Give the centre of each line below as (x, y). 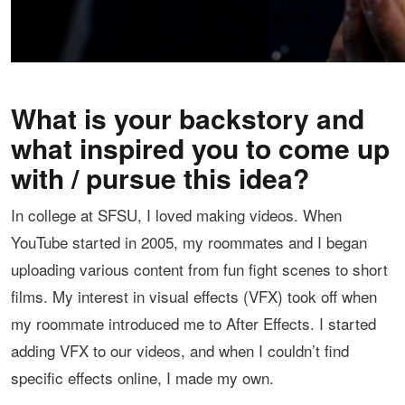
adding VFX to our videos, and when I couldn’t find (180, 351)
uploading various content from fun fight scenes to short (199, 269)
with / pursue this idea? (160, 178)
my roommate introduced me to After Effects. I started (193, 324)
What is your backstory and (188, 118)
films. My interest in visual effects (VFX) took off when (194, 297)
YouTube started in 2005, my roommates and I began (189, 242)
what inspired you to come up (200, 148)
